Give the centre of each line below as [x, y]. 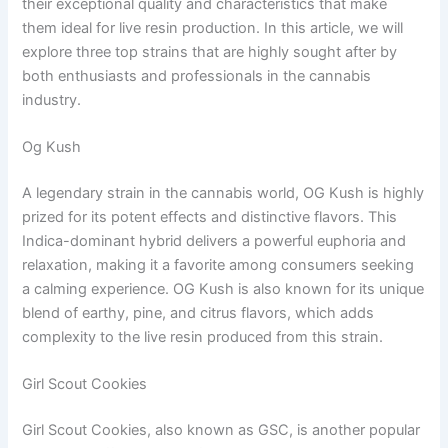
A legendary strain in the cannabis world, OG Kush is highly [223, 192]
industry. [52, 99]
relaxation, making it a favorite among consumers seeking [218, 264]
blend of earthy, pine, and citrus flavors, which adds [198, 312]
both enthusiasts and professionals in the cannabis [197, 75]
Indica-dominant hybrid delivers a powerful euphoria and [214, 240]
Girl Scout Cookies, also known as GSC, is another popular [221, 430]
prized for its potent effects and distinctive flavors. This [210, 216]
